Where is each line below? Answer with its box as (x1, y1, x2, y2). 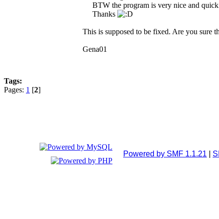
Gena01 (83, 45, 107, 54)
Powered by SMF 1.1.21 (123, 149, 207, 158)
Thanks (92, 10, 117, 19)
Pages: (4, 86, 26, 94)
